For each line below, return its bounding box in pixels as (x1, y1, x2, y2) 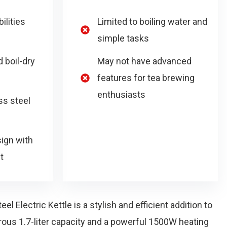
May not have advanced (97, 56, 192, 67)
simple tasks (97, 33, 149, 44)
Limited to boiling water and (97, 16, 207, 27)
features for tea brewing (97, 72, 195, 84)
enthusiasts (97, 89, 145, 100)
